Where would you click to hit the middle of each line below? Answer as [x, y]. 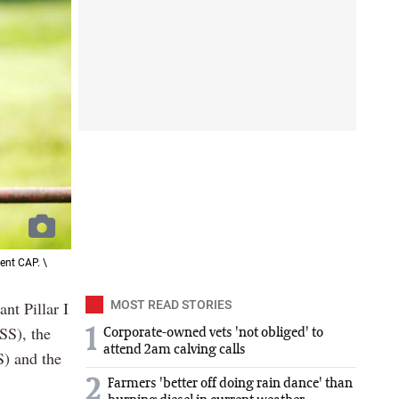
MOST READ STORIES [171, 305]
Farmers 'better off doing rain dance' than [230, 384]
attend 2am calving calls [175, 350]
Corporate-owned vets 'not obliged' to [213, 334]
